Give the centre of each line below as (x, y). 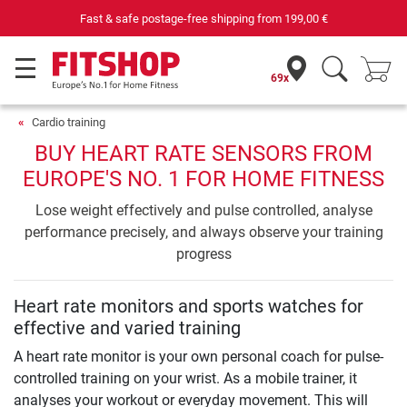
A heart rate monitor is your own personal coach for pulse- (199, 357)
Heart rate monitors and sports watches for (189, 306)
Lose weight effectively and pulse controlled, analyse (203, 210)
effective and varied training (127, 328)
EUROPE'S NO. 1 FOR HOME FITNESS (203, 179)
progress (203, 254)
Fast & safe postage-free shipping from (182, 18)
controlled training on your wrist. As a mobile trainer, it (185, 378)
